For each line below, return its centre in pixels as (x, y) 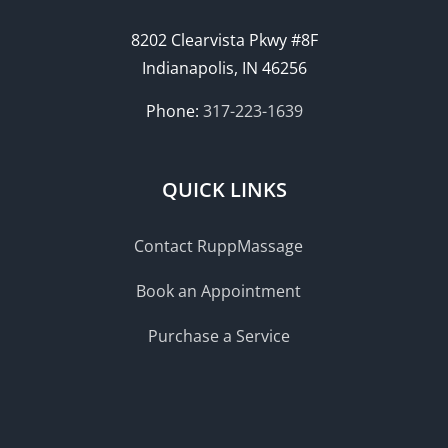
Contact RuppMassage (218, 245)
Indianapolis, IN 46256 (224, 67)
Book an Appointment (218, 290)
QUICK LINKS (224, 189)
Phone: (174, 110)
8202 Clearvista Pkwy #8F (224, 39)
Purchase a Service (218, 335)
